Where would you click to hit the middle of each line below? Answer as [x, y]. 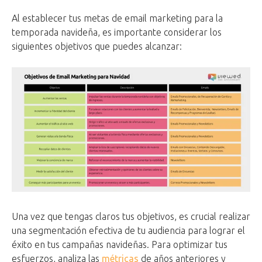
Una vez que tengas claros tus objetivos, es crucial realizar [131, 217]
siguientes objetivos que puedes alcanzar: [97, 46]
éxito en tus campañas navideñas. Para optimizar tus [120, 245]
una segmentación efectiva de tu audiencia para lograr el [128, 231]
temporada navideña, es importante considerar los [117, 32]
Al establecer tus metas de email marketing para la [117, 18]
